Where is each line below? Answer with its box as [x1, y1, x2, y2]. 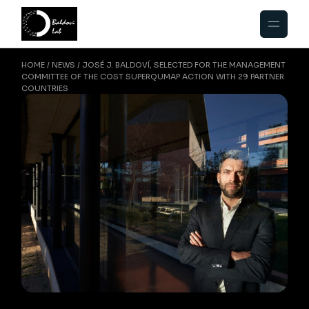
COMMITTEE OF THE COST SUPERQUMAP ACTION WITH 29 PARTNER [21, 72, 285, 81]
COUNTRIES [21, 83, 69, 93]
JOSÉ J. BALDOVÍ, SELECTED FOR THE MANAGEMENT [82, 60, 286, 70]
